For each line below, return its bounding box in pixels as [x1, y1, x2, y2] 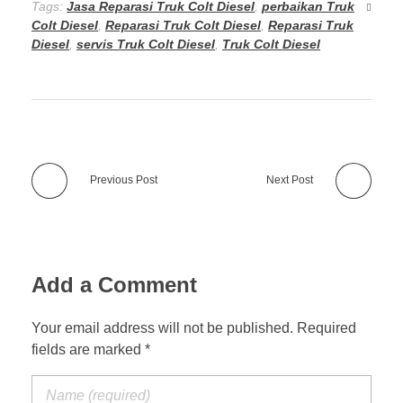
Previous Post [90, 173, 157, 186]
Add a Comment [31, 273, 197, 298]
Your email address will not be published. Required [31, 319, 356, 336]
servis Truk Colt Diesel [76, 36, 215, 51]
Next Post [266, 173, 313, 186]
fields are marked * [31, 341, 150, 357]
